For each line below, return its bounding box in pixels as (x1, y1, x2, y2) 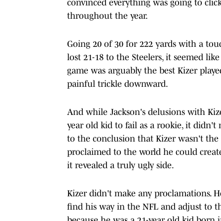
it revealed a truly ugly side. (67, 160, 174, 170)
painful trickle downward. (67, 78, 168, 89)
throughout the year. (67, 10, 148, 21)
